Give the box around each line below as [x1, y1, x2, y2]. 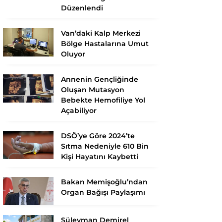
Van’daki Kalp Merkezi [61, 28, 141, 38]
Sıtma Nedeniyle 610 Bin [61, 141, 149, 151]
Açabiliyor [61, 106, 97, 115]
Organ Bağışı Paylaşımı [61, 187, 145, 197]
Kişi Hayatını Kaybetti [61, 152, 138, 161]
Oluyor [61, 49, 85, 58]
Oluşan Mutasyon [61, 85, 124, 94]
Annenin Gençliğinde [61, 74, 138, 84]
